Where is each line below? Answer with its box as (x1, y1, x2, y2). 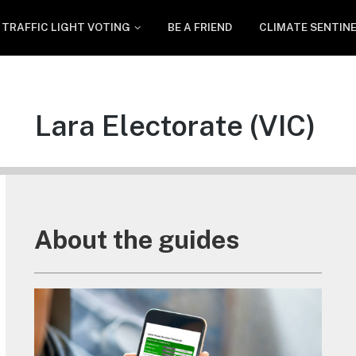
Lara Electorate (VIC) (35, 108, 315, 142)
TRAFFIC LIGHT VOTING (2, 21, 131, 33)
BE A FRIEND (168, 21, 233, 33)
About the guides (33, 224, 239, 254)
